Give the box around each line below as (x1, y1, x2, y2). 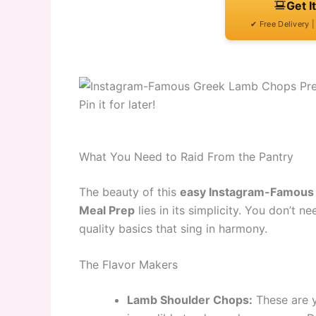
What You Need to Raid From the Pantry (79, 149, 293, 164)
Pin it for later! (79, 97, 155, 111)
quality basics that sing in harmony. (79, 221, 267, 236)
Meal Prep (79, 202, 135, 217)
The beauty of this (79, 184, 180, 199)
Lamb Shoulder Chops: (127, 293, 253, 308)
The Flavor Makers (79, 257, 178, 272)
